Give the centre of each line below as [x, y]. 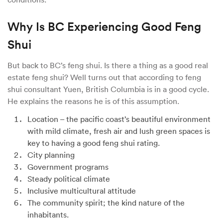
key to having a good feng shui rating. [95, 143]
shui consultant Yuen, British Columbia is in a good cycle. [108, 89]
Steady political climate [69, 178]
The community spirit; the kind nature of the [106, 202]
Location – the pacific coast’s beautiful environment [119, 119]
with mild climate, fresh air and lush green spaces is [119, 131]
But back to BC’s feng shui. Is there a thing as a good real [108, 65]
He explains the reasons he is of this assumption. [94, 101]
